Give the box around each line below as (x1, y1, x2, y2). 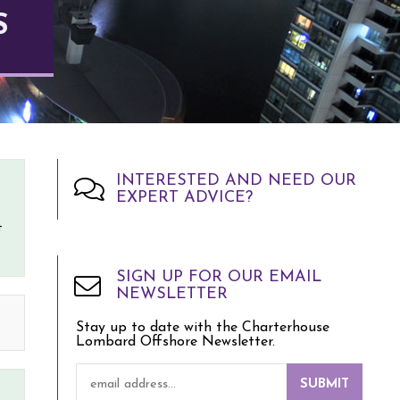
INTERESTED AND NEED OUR (116, 172, 356, 189)
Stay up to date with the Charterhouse (76, 321, 329, 335)
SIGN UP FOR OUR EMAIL (116, 269, 321, 286)
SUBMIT (300, 378, 349, 391)
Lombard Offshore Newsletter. (76, 335, 275, 349)
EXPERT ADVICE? (116, 189, 253, 206)
